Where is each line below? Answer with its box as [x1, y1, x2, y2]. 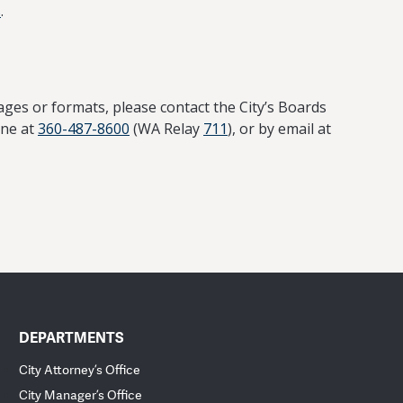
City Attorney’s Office [19, 362, 141, 379]
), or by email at [228, 119, 331, 139]
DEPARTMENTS [19, 327, 125, 347]
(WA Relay [130, 119, 203, 139]
